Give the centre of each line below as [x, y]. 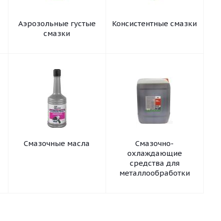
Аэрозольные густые [57, 23]
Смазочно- [155, 143]
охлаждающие [154, 153]
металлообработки [154, 173]
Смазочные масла [57, 143]
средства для [154, 163]
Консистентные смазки [155, 23]
